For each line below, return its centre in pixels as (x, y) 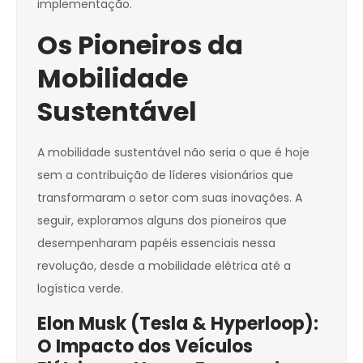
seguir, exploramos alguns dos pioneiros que (162, 221)
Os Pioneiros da (140, 45)
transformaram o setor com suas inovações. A (170, 198)
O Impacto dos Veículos (145, 347)
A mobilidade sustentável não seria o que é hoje (173, 153)
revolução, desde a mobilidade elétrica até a (164, 266)
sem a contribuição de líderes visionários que (165, 175)
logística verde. (80, 289)
